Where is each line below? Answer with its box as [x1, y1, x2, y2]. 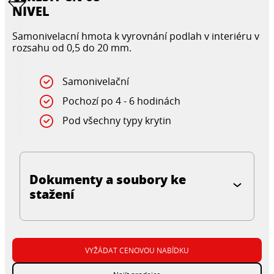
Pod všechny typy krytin [62, 114, 171, 127]
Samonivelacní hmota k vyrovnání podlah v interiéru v [12, 29, 259, 43]
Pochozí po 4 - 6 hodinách [62, 94, 180, 108]
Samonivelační [62, 75, 129, 88]
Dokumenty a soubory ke [29, 170, 186, 188]
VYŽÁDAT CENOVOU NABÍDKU [85, 245, 189, 256]
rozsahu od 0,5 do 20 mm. [12, 41, 131, 54]
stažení [29, 185, 75, 202]
